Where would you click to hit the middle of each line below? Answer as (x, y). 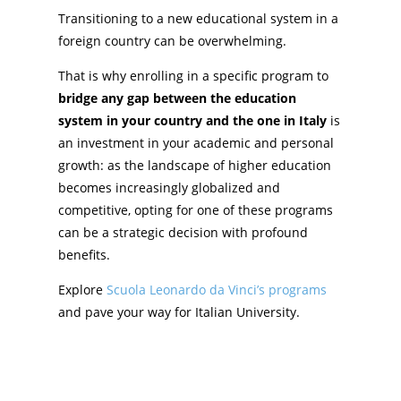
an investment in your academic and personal (196, 142)
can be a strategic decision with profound (183, 232)
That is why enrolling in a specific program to (193, 75)
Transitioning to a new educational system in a (198, 18)
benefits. (84, 254)
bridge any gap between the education (177, 98)
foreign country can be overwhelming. (172, 40)
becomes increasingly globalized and (169, 187)
